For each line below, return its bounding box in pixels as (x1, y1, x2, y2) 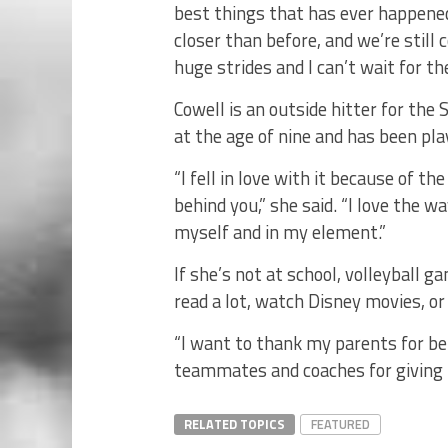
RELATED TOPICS (184, 414, 285, 435)
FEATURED (311, 414, 370, 435)
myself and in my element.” (174, 218, 390, 247)
